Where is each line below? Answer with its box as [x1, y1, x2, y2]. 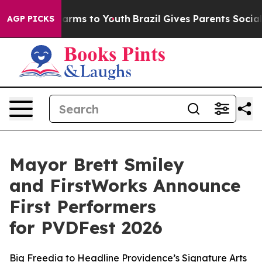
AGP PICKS [7, 13, 54, 24]
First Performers [9, 195, 156, 218]
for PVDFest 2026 [9, 216, 168, 239]
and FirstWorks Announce [9, 174, 240, 196]
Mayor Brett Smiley [9, 153, 184, 175]
